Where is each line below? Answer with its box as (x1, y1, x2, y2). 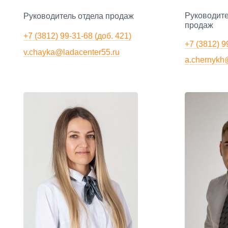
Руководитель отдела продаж (23, 12, 134, 21)
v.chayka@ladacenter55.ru (23, 47, 120, 56)
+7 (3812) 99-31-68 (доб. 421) (23, 31, 131, 40)
